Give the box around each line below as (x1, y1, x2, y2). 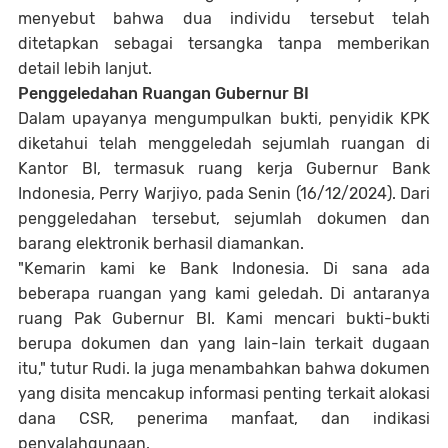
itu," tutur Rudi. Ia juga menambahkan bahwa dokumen (18, 359, 430, 378)
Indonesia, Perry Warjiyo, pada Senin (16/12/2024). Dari (18, 184, 430, 203)
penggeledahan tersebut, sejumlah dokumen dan (18, 209, 430, 228)
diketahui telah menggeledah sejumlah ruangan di (18, 134, 430, 153)
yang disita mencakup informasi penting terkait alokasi (18, 384, 430, 403)
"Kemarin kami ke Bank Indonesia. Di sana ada (18, 259, 430, 278)
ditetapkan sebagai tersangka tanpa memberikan (18, 34, 430, 53)
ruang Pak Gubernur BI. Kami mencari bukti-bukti (18, 309, 430, 328)
